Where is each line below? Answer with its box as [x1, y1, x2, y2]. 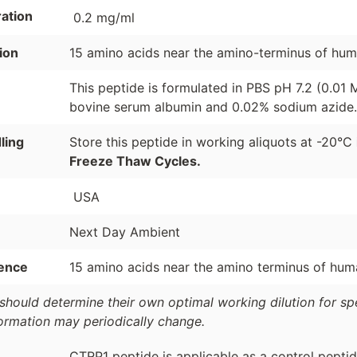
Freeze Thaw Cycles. [69, 152, 201, 169]
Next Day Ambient [69, 224, 180, 241]
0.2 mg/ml [73, 9, 135, 25]
